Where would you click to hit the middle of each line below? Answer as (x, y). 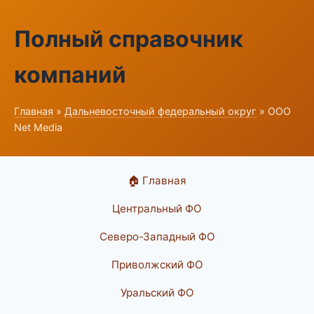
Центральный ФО (157, 209)
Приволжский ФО (157, 265)
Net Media (38, 127)
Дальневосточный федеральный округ (161, 111)
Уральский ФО (157, 293)
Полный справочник (129, 39)
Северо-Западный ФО (157, 237)
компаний (70, 75)
